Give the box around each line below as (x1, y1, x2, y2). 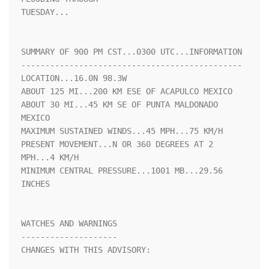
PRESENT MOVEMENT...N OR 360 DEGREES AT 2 (21, 139, 213, 150)
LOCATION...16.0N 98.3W (21, 73, 127, 83)
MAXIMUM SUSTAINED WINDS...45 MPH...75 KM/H (21, 126, 223, 136)
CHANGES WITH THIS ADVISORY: (21, 245, 151, 255)
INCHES (21, 179, 50, 189)
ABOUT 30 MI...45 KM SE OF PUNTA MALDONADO (21, 100, 218, 110)
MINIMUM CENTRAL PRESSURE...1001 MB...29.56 (21, 166, 223, 176)
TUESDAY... (21, 7, 69, 17)
